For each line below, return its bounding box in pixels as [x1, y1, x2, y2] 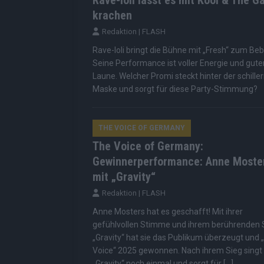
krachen [93, 8, 132, 23]
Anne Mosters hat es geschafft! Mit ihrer [93, 207, 243, 217]
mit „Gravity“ [93, 170, 156, 184]
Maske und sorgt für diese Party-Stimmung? [93, 84, 258, 94]
